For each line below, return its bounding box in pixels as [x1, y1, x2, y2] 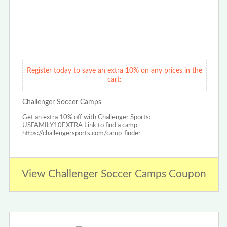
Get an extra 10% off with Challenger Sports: [22, 114, 150, 121]
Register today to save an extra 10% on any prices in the [26, 67, 202, 75]
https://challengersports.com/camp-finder [22, 130, 141, 137]
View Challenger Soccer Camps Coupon [21, 169, 206, 180]
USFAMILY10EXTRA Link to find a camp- [22, 122, 140, 129]
